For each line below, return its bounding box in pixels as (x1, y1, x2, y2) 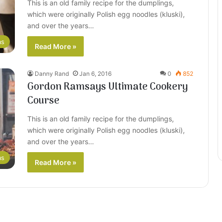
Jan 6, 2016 (79, 70, 111, 78)
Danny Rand (35, 70, 69, 78)
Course (27, 93, 59, 110)
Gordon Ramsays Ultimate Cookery (27, 79, 188, 96)
